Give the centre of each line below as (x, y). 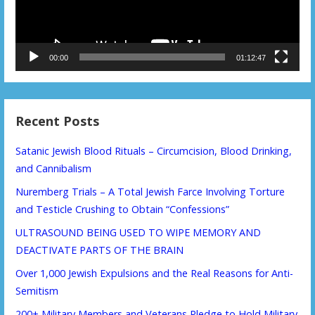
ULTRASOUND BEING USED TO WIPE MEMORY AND (139, 232)
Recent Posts (58, 121)
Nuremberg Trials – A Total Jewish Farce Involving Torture (150, 191)
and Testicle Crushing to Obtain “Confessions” (123, 209)
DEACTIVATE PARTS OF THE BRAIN (100, 250)
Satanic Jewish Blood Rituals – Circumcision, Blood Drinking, (154, 150)
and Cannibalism (54, 168)
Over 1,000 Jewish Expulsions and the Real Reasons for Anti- (155, 273)
